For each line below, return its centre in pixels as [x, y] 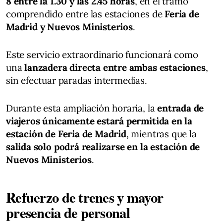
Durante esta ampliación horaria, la [82, 108]
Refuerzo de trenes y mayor [85, 197]
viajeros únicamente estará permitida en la [99, 121]
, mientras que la [161, 134]
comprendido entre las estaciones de [85, 14]
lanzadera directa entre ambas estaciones [115, 67]
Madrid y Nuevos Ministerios [69, 27]
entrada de [181, 108]
